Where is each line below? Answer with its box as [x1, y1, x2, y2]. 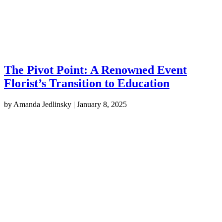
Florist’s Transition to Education [4, 76, 169, 90]
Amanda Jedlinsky [13, 100, 71, 109]
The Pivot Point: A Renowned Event [4, 63, 187, 76]
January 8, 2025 [77, 100, 127, 109]
